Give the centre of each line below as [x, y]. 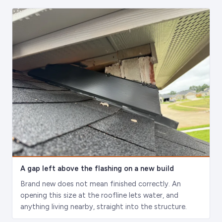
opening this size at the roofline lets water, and [99, 195]
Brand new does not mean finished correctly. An [101, 184]
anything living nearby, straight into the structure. [104, 207]
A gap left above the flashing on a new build [97, 169]
